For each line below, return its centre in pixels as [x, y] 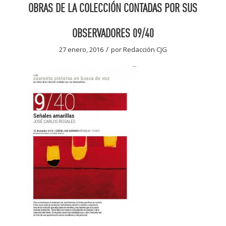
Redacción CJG [145, 49]
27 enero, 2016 [81, 49]
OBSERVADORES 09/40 [113, 33]
